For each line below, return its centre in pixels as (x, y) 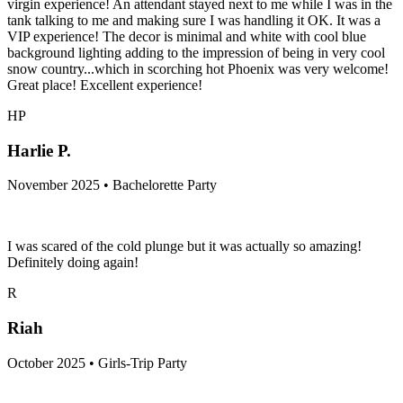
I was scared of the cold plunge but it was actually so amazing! (184, 246)
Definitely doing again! (73, 263)
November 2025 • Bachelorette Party (112, 185)
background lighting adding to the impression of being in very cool (196, 52)
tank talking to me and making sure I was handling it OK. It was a (194, 20)
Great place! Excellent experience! (105, 85)
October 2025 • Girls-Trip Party (97, 363)
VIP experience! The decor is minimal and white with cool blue (187, 36)
